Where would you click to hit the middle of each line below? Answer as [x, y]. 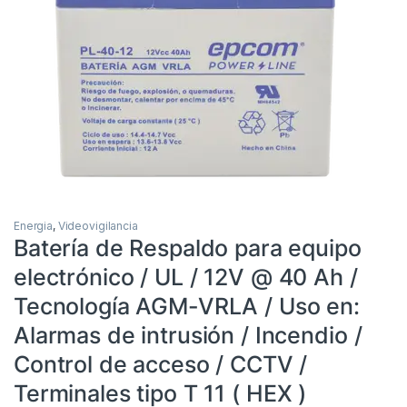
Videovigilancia [98, 225]
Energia [34, 225]
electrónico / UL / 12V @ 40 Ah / [186, 277]
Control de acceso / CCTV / [161, 364]
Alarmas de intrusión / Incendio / [188, 335]
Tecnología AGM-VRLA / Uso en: [187, 306]
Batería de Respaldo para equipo [188, 248]
